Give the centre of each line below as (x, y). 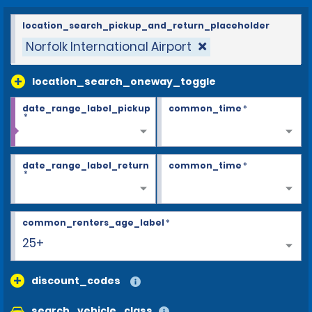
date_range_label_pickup (86, 108)
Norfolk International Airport (109, 46)
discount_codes (76, 280)
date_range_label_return (86, 165)
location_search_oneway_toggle (124, 81)
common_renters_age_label (93, 222)
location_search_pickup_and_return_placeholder (146, 25)
